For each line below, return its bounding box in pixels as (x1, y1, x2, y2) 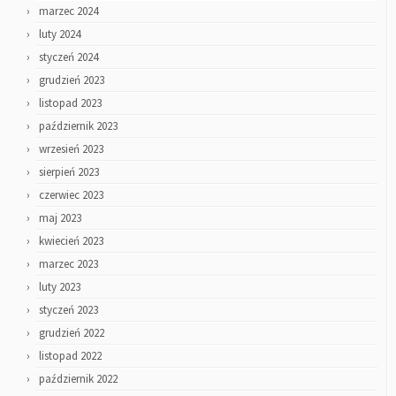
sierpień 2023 (39, 164, 99, 179)
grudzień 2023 (39, 72, 104, 88)
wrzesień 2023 (39, 141, 103, 156)
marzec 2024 (39, 3, 98, 19)
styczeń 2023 (39, 301, 98, 317)
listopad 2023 (39, 95, 102, 110)
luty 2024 (39, 26, 80, 42)
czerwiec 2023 (39, 187, 103, 202)
